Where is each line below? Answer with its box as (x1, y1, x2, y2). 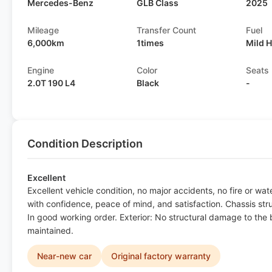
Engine (27, 65, 54, 75)
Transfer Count (137, 25, 197, 35)
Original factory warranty (111, 251, 211, 261)
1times (137, 38, 165, 48)
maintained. (27, 225, 73, 236)
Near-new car (37, 251, 92, 261)
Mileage (27, 25, 59, 35)
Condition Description (27, 137, 143, 150)
